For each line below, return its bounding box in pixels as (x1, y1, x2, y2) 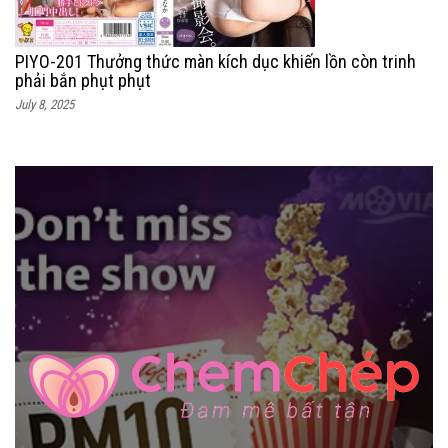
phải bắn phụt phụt (15, 70, 151, 92)
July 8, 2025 (15, 97, 74, 113)
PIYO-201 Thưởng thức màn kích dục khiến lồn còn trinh (15, 51, 416, 73)
